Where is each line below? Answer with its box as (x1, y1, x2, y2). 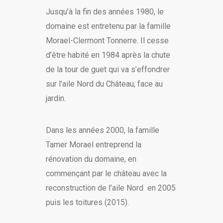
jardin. (45, 94, 66, 104)
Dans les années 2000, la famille (45, 125, 159, 135)
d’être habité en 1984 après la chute (45, 50, 170, 60)
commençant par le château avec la (45, 169, 167, 179)
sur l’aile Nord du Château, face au (45, 79, 163, 89)
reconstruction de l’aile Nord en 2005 (45, 183, 176, 193)
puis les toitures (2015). (45, 198, 129, 208)
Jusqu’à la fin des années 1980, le (45, 7, 164, 17)
